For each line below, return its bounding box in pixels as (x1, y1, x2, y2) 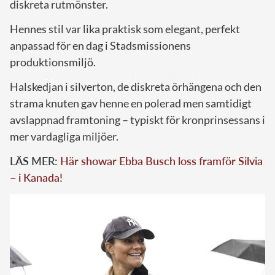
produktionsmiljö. (10, 55, 96, 69)
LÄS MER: (10, 154, 60, 168)
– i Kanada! (10, 171, 63, 185)
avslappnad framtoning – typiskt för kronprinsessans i (10, 113, 265, 127)
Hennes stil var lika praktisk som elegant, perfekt (10, 22, 240, 36)
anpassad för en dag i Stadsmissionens (10, 39, 191, 53)
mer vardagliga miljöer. (10, 130, 118, 144)
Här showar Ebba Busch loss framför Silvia (60, 154, 263, 168)
